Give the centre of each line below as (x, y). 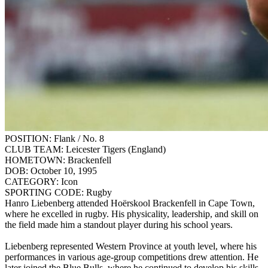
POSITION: (28, 138)
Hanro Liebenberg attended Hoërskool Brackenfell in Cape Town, (130, 203)
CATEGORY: (32, 181)
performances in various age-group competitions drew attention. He (132, 257)
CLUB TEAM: (34, 149)
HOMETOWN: (35, 160)
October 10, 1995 (64, 170)
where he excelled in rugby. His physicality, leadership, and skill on (132, 214)
